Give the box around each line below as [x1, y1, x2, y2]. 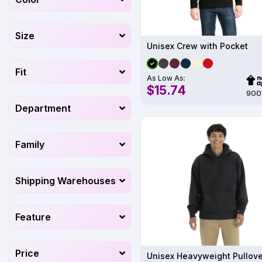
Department [15, 102, 71, 114]
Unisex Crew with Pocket [147, 40, 248, 51]
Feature [15, 211, 51, 223]
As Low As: [147, 74, 185, 83]
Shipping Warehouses [15, 175, 116, 187]
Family [15, 139, 44, 150]
